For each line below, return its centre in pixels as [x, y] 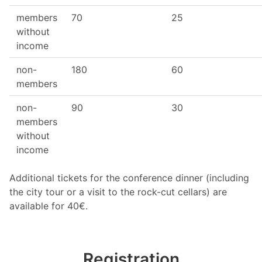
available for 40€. [49, 206]
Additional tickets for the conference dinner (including [129, 177]
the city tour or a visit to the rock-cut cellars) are [118, 192]
